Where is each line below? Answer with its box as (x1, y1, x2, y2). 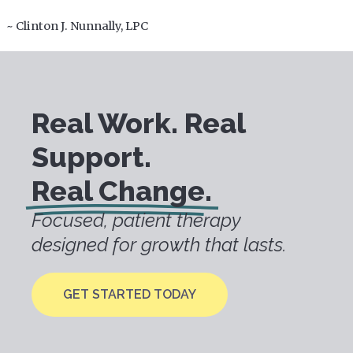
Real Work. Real (32, 106, 245, 139)
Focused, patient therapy (32, 209, 241, 232)
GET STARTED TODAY (63, 287, 196, 302)
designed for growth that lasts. (32, 233, 287, 256)
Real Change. (32, 174, 212, 207)
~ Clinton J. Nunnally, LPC (6, 18, 148, 33)
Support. (32, 140, 151, 173)
